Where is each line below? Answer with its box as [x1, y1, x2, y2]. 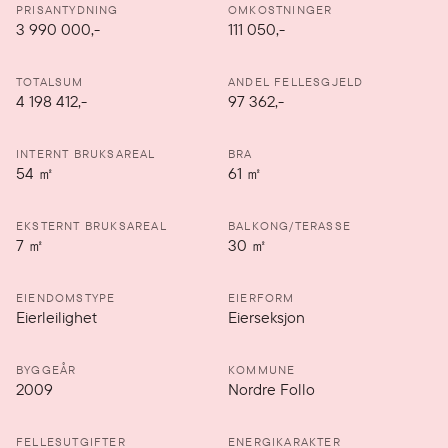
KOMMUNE [228, 361, 296, 378]
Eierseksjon [228, 306, 305, 329]
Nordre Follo [228, 378, 315, 401]
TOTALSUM [16, 73, 84, 90]
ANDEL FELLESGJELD [228, 73, 364, 90]
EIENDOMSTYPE [16, 289, 116, 306]
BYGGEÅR [16, 361, 77, 378]
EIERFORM [228, 289, 295, 306]
